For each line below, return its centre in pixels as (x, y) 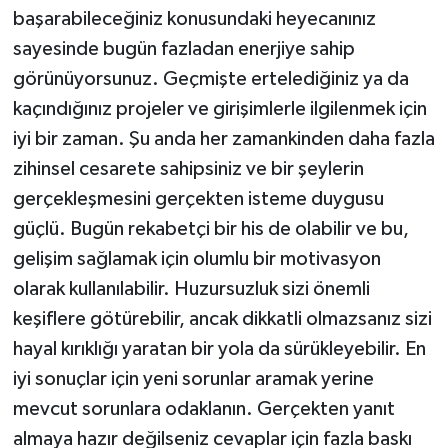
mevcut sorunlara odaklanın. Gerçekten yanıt (203, 409)
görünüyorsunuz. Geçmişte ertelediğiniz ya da (210, 79)
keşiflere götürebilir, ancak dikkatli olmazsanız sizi (222, 319)
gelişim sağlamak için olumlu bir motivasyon (196, 259)
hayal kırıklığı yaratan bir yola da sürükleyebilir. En (219, 349)
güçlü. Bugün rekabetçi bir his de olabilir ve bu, (210, 229)
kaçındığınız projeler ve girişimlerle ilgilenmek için (219, 109)
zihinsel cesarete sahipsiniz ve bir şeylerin (188, 169)
